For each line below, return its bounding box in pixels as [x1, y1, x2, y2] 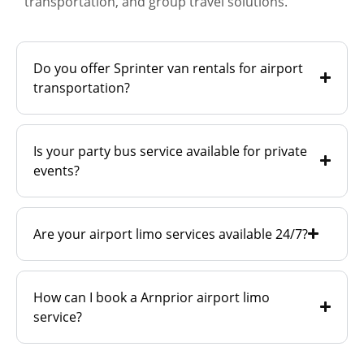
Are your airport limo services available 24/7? [33, 224, 308, 243]
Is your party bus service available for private [33, 141, 307, 160]
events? [33, 161, 80, 180]
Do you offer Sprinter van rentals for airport [33, 58, 303, 77]
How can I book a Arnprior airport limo [33, 288, 270, 306]
